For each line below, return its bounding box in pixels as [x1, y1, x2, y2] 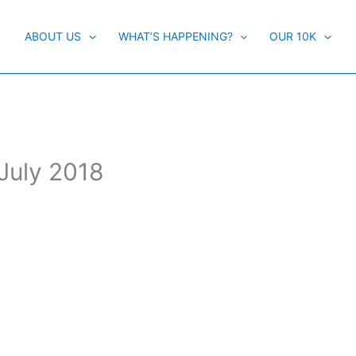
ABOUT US [25, 29, 82, 43]
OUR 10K [269, 29, 317, 43]
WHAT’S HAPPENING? [118, 29, 233, 43]
